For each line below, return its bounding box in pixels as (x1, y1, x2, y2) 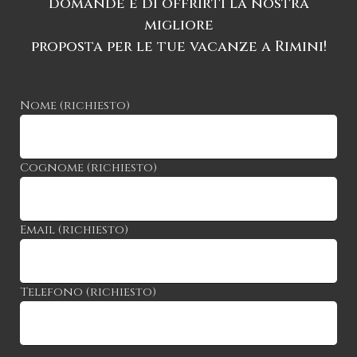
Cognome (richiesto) (20, 159, 157, 176)
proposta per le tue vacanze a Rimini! (30, 36, 327, 57)
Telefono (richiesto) (20, 283, 156, 300)
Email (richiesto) (20, 221, 128, 238)
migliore (143, 14, 214, 35)
